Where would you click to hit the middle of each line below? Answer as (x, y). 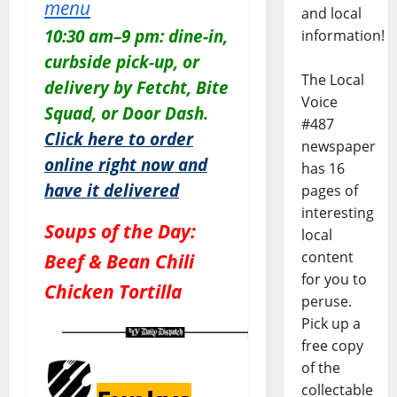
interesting (337, 213)
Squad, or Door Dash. (126, 113)
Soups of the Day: (120, 231)
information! (343, 36)
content (327, 257)
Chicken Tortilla (113, 292)
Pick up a (331, 324)
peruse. (326, 302)
